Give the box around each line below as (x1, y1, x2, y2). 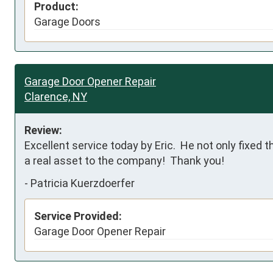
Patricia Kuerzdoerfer (30, 177, 135, 190)
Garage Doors (34, 15, 101, 28)
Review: (24, 123, 62, 136)
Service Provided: (34, 209, 122, 222)
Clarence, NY (24, 90, 87, 103)
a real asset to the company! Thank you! (24, 154, 224, 167)
